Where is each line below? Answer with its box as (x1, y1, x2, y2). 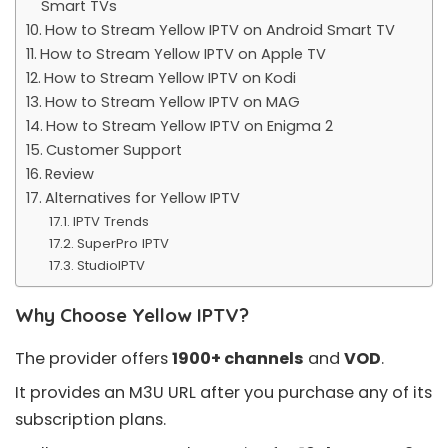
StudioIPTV (76, 256, 145, 276)
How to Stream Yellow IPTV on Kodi (43, 68, 296, 89)
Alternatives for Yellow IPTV (44, 188, 240, 209)
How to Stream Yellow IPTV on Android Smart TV (44, 20, 395, 41)
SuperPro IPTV (76, 234, 169, 254)
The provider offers (15, 346, 172, 370)
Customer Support (45, 140, 182, 161)
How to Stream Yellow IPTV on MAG (44, 92, 300, 113)
